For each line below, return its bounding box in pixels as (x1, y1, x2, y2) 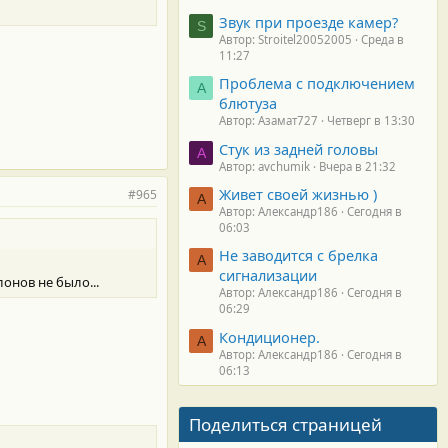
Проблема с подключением (219, 73, 415, 94)
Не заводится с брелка (219, 245, 378, 266)
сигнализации (219, 265, 317, 286)
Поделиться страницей (189, 412, 382, 436)
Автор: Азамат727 (219, 113, 318, 129)
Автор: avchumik (219, 158, 310, 174)
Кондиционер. (219, 326, 320, 347)
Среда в (361, 31, 404, 47)
